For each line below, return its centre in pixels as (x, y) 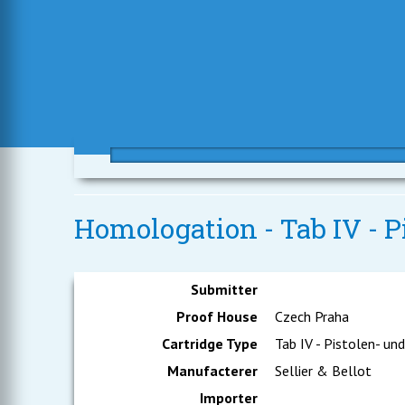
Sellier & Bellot (322, 371)
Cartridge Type (210, 344)
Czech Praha (311, 316)
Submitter (225, 289)
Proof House (217, 316)
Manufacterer (213, 371)
